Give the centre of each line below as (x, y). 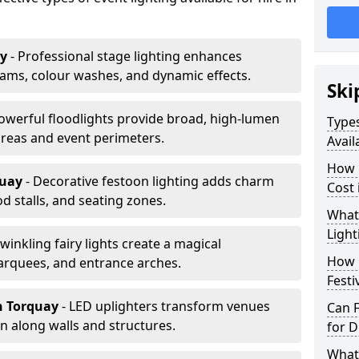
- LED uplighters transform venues (166, 306)
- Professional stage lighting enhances (125, 56)
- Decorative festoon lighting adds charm (150, 181)
